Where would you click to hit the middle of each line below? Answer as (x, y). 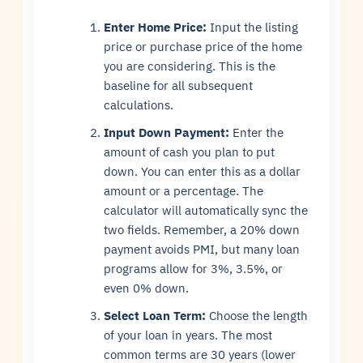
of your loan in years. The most (188, 335)
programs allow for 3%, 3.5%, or (194, 268)
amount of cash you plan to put (190, 152)
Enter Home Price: (156, 27)
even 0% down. (147, 288)
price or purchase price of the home (203, 46)
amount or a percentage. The (184, 190)
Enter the (257, 132)
